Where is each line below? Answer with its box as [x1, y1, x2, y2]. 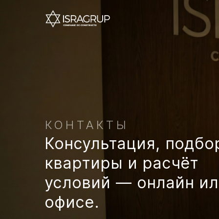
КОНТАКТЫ [45, 118, 129, 132]
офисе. [45, 193, 100, 212]
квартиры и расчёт [45, 153, 199, 173]
